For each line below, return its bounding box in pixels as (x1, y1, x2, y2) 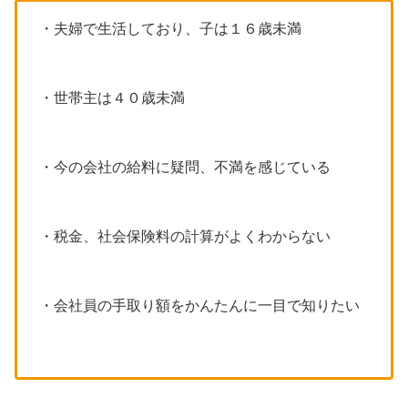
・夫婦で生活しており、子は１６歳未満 (39, 20, 301, 36)
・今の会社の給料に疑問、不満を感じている (39, 158, 331, 175)
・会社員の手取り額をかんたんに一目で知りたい (39, 297, 360, 313)
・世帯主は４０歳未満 (39, 89, 185, 106)
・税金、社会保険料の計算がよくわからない (39, 228, 331, 244)
